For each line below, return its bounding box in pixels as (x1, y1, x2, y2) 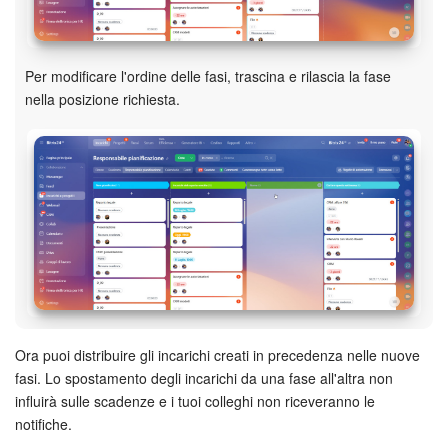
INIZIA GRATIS (175, 44, 273, 64)
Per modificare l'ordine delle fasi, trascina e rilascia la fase (25, 65, 391, 86)
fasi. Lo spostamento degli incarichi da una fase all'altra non (15, 368, 393, 389)
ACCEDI (210, 93, 258, 111)
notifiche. (15, 414, 72, 435)
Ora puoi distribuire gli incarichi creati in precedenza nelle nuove (15, 345, 420, 366)
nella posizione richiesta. (25, 88, 180, 109)
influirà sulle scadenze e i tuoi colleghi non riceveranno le (15, 391, 375, 412)
